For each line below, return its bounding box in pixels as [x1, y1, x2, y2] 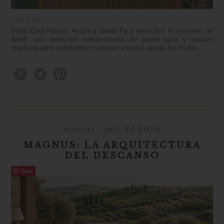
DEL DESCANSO [64, 150, 160, 161]
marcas [62, 124, 94, 135]
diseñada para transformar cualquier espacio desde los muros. [11, 44, 198, 51]
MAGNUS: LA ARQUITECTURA [23, 139, 201, 150]
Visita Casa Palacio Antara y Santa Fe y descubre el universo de [11, 27, 213, 34]
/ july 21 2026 [94, 124, 161, 135]
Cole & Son [11, 16, 42, 23]
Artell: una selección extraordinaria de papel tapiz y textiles [11, 35, 213, 43]
